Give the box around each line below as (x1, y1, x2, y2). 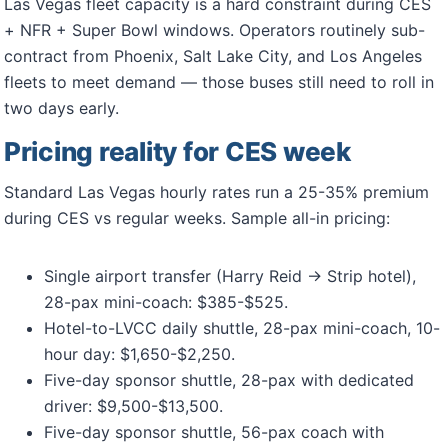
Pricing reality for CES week (4, 136, 351, 167)
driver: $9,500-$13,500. (44, 396, 223, 416)
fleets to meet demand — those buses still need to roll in (4, 72, 434, 92)
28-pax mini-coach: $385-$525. (44, 292, 288, 312)
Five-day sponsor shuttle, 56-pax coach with (44, 422, 384, 442)
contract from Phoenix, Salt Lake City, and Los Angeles (4, 46, 422, 66)
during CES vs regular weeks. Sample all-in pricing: (4, 208, 390, 228)
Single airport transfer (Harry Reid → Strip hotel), (44, 266, 416, 286)
